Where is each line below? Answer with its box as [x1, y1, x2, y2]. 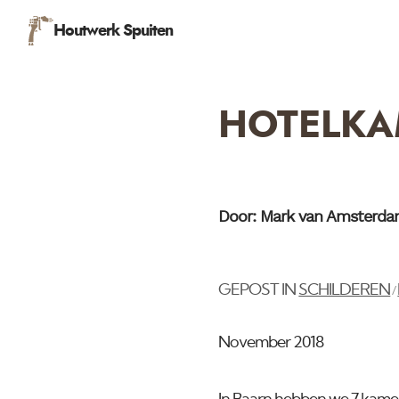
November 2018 [218, 335, 324, 351]
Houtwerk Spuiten [53, 22, 174, 39]
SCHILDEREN [298, 282, 391, 298]
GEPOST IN [218, 282, 299, 298]
